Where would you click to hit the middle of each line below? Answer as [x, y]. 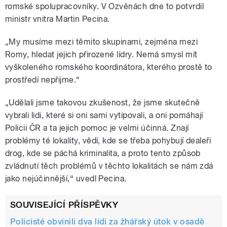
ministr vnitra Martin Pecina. [58, 19]
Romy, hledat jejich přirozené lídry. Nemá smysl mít [101, 54]
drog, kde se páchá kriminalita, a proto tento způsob [103, 153]
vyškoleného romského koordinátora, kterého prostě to [109, 67]
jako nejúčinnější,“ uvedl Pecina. [66, 178]
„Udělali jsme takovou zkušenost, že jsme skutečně [103, 102]
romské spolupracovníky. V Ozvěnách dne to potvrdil [105, 6]
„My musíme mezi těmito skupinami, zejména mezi [102, 42]
